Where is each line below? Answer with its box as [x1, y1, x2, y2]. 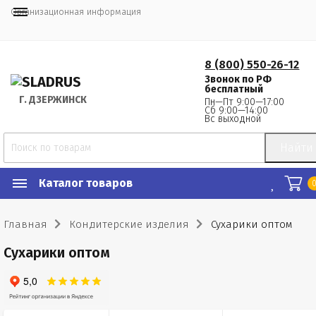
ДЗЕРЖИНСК [27, 94, 87, 106]
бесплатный [205, 83, 264, 95]
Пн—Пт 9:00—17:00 [205, 96, 285, 108]
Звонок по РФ [205, 73, 272, 85]
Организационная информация [11, 6, 141, 17]
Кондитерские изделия [69, 218, 189, 231]
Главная [4, 218, 47, 231]
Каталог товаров [39, 176, 133, 190]
